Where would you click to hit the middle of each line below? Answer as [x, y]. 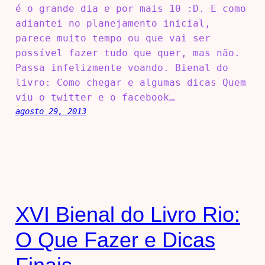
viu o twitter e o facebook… [95, 97]
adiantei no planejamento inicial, [113, 23]
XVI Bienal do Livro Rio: [127, 214]
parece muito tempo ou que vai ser [113, 38]
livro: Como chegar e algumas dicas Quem [130, 82]
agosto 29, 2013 [51, 111]
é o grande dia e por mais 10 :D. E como [130, 8]
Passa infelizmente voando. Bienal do [122, 67]
